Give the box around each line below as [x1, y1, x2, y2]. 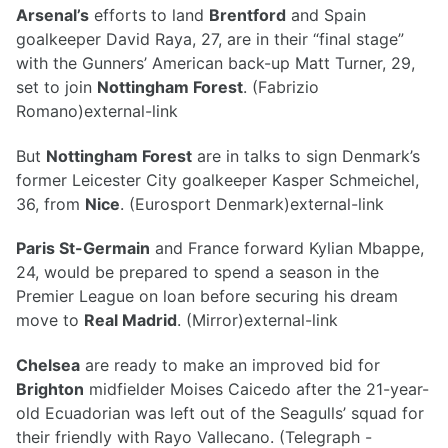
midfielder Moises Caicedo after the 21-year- [84, 379, 429, 400]
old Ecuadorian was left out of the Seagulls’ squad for [16, 403, 424, 424]
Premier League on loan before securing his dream [16, 286, 398, 307]
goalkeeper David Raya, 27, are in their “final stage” [16, 28, 404, 49]
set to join [16, 76, 97, 97]
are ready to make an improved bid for [80, 355, 380, 376]
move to [16, 310, 84, 331]
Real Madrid [84, 310, 177, 331]
